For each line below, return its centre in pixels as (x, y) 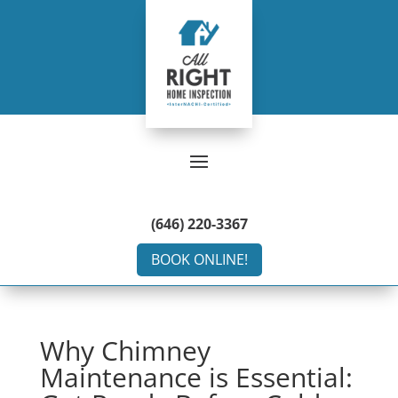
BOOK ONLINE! (199, 259)
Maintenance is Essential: (196, 377)
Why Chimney (125, 350)
